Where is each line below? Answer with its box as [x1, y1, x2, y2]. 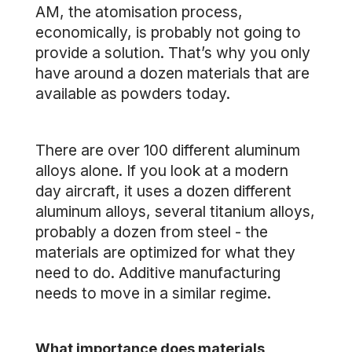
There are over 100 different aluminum [35, 141, 300, 159]
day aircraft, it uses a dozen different [35, 181, 291, 200]
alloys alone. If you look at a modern [35, 161, 288, 180]
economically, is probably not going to [35, 23, 301, 42]
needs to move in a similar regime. [35, 284, 271, 302]
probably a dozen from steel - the [35, 222, 268, 241]
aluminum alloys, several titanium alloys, [35, 202, 315, 221]
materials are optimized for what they [35, 243, 295, 262]
